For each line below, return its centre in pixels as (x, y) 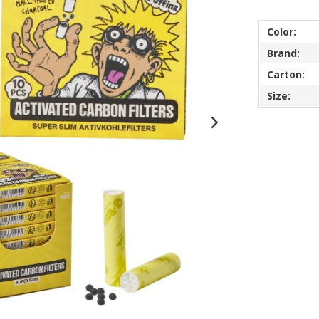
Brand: (284, 53)
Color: (282, 32)
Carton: (286, 74)
